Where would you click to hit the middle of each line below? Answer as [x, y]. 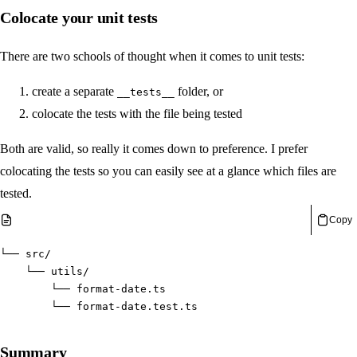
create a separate [75, 91]
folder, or [199, 91]
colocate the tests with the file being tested [137, 113]
